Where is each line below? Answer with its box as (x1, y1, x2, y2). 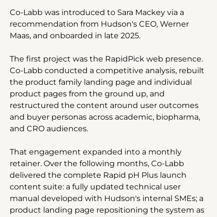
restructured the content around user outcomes (10, 100, 201, 110)
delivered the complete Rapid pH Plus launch (10, 170, 188, 180)
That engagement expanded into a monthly (10, 147, 184, 156)
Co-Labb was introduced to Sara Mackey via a (10, 7, 186, 17)
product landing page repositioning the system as (10, 205, 206, 215)
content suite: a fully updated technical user (10, 182, 183, 191)
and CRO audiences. (10, 124, 88, 133)
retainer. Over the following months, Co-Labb (10, 158, 186, 168)
